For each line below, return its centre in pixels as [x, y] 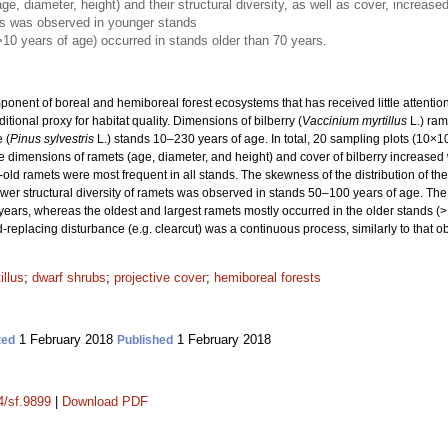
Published [145, 340]
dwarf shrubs [69, 277]
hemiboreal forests [267, 277]
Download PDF [105, 401]
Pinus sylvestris [52, 139]
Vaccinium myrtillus [354, 121]
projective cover [160, 277]
